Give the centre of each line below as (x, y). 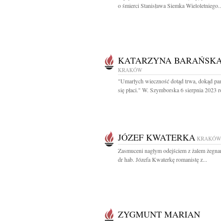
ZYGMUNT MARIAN (159, 214)
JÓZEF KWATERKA (157, 137)
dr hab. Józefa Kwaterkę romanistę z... (163, 159)
